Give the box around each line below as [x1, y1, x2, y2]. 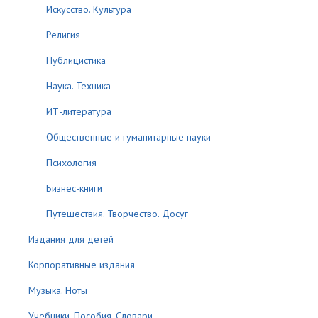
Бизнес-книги [46, 182, 102, 194]
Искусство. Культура [46, 3, 131, 16]
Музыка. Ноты [28, 284, 87, 297]
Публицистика [46, 54, 106, 67]
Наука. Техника [46, 79, 111, 92]
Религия [46, 28, 80, 41]
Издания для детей [28, 233, 114, 246]
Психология [46, 156, 97, 169]
